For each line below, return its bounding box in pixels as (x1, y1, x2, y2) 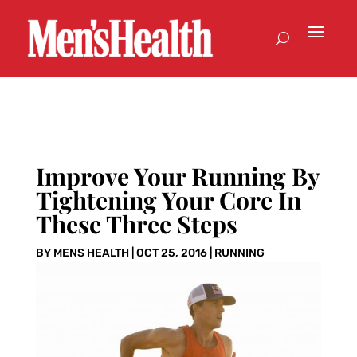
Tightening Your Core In (35, 184, 301, 217)
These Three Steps (35, 208, 237, 241)
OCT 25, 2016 (135, 246, 207, 261)
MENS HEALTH (53, 246, 129, 261)
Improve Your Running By (35, 160, 320, 193)
